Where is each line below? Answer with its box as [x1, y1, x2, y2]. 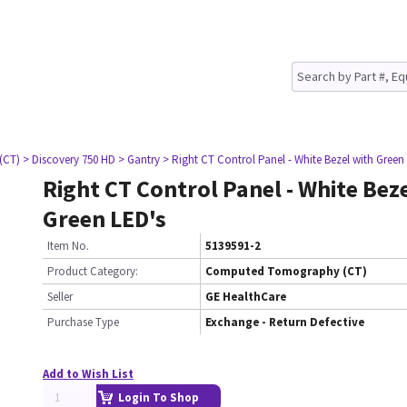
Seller [47, 289, 73, 304]
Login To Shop [118, 390, 199, 405]
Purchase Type [47, 314, 119, 330]
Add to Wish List [43, 366, 134, 382]
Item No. [47, 238, 89, 253]
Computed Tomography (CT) [205, 263, 367, 279]
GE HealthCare [205, 289, 286, 304]
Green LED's [43, 203, 166, 233]
